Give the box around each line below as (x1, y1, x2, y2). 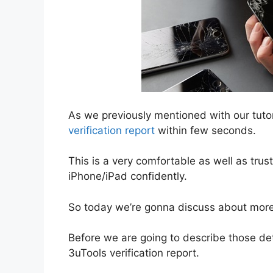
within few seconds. (158, 124, 256, 136)
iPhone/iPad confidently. (68, 170, 187, 183)
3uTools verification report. (68, 247, 199, 260)
